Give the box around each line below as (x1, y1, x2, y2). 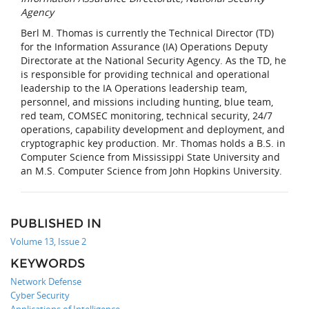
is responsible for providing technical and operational (21, 68, 270, 81)
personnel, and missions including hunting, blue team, (21, 95, 273, 109)
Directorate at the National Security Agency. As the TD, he (21, 54, 286, 68)
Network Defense (10, 275, 81, 288)
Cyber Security (10, 289, 70, 302)
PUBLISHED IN (10, 216, 101, 232)
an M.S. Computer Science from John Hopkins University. (21, 164, 282, 178)
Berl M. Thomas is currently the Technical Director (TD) (21, 26, 274, 40)
